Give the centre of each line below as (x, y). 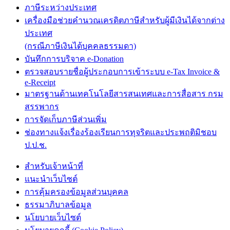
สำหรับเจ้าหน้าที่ (54, 166)
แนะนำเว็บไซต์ (51, 179)
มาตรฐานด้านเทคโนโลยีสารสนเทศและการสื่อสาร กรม (124, 94)
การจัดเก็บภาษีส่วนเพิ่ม (66, 119)
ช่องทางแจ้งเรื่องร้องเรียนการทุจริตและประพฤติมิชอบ (121, 132)
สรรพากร (42, 107)
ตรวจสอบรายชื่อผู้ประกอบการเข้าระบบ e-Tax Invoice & (122, 72)
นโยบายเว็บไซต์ (53, 217)
